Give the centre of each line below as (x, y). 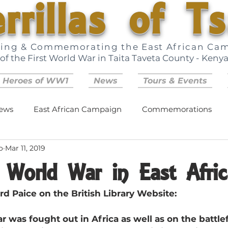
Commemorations (177, 109)
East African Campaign (78, 109)
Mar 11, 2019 (25, 148)
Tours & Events (175, 81)
